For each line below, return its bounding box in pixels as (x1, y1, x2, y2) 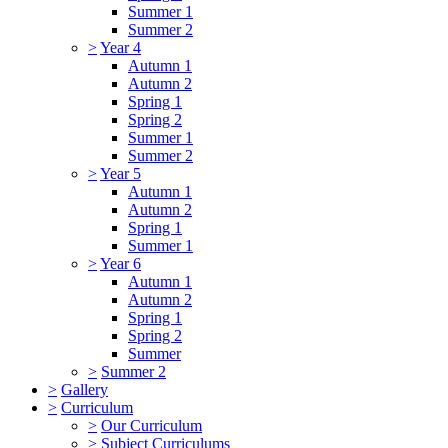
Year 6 (100, 254, 141, 272)
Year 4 (100, 38, 141, 56)
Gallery (61, 380, 108, 398)
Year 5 (100, 164, 141, 182)
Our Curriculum (101, 416, 202, 434)
